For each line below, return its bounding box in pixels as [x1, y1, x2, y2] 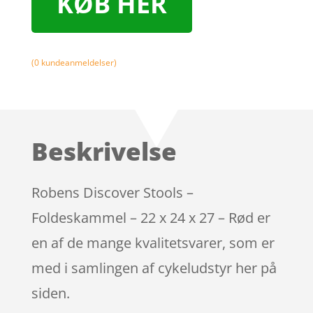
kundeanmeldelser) [38, 57, 117, 68]
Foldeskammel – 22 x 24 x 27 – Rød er [31, 208, 270, 227]
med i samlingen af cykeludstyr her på [31, 258, 277, 277]
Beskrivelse [31, 134, 177, 168]
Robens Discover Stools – [31, 182, 194, 202]
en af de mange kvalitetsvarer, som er [31, 233, 275, 252]
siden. [31, 283, 70, 303]
